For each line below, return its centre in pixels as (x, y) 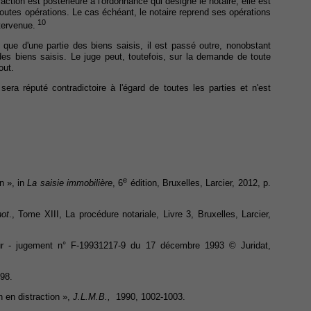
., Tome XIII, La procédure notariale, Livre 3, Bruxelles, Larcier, (140, 215)
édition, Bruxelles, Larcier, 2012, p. (199, 183)
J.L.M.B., (92, 296)
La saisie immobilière (70, 183)
